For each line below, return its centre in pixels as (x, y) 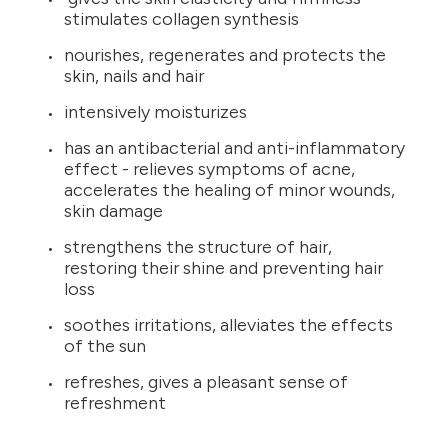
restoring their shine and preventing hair (223, 268)
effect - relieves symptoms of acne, (209, 169)
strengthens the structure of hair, (198, 247)
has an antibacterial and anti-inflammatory (234, 148)
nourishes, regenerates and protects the (225, 55)
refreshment (115, 403)
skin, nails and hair (134, 76)
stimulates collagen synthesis (181, 19)
